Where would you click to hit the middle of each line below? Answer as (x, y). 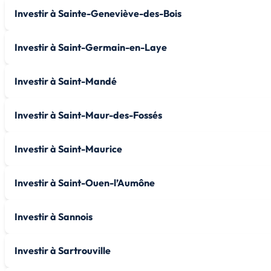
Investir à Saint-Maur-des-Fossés (88, 115)
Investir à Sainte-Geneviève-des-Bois (98, 13)
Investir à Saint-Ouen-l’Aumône (85, 182)
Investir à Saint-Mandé (66, 81)
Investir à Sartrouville (63, 250)
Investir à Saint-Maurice (68, 149)
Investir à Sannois (54, 216)
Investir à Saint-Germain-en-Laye (91, 47)
